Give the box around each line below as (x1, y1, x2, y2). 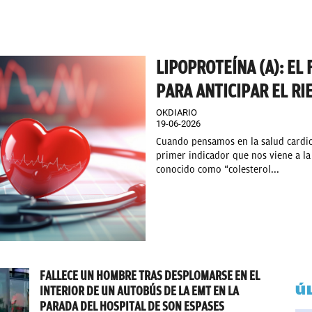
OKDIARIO (156, 107, 197, 118)
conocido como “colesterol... (156, 164, 279, 175)
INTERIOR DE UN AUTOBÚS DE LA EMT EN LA (40, 283, 240, 299)
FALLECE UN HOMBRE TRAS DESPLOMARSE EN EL (40, 268, 260, 283)
